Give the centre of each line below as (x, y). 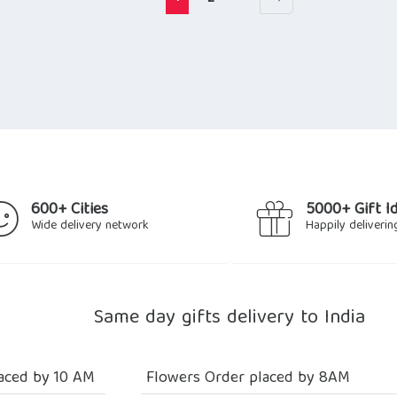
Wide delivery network (90, 226)
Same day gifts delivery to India (230, 318)
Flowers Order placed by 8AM (249, 378)
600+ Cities (70, 210)
